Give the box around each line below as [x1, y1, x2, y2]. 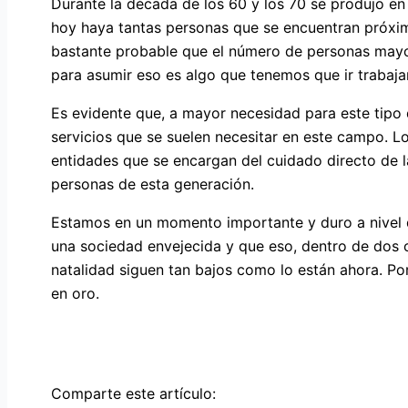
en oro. [51, 283, 99, 302]
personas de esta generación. [51, 174, 254, 193]
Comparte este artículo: [51, 383, 216, 403]
